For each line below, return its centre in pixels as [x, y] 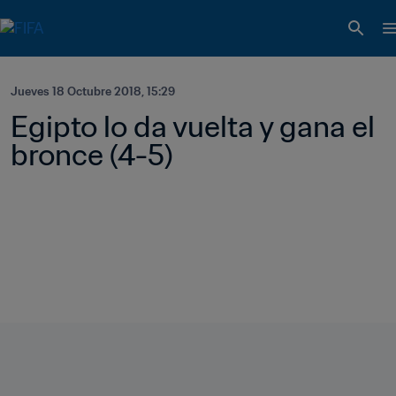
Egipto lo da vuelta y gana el [193, 126]
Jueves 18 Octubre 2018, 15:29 [93, 91]
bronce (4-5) [92, 155]
